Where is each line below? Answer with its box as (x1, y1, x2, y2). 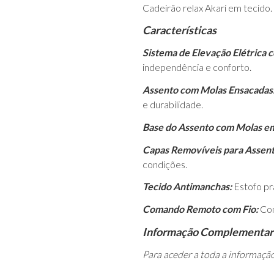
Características (143, 23, 219, 37)
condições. (143, 158, 188, 170)
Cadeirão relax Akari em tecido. (143, 1, 273, 13)
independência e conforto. (143, 61, 252, 73)
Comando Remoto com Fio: (143, 203, 259, 215)
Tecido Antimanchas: (143, 180, 232, 193)
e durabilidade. (143, 98, 204, 110)
